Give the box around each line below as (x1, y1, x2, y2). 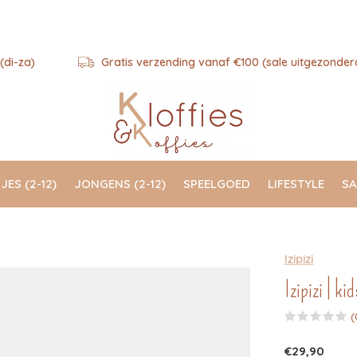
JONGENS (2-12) (74, 175, 166, 191)
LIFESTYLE (268, 175, 324, 191)
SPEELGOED (183, 175, 250, 191)
